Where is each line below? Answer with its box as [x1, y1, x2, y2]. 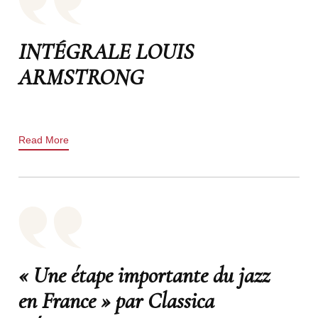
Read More [18, 133, 69, 146]
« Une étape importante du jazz [18, 261, 270, 289]
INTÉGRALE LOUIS [18, 37, 194, 65]
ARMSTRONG [18, 62, 143, 91]
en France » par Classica [18, 286, 214, 314]
